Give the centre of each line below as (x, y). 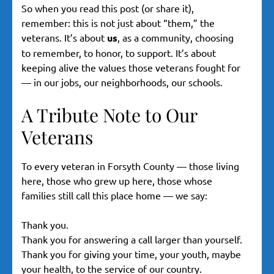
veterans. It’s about (64, 38)
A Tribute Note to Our (109, 115)
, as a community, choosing (176, 38)
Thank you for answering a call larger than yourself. (132, 239)
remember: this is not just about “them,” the (118, 23)
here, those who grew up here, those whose (117, 181)
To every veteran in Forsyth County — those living (130, 166)
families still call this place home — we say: (114, 195)
